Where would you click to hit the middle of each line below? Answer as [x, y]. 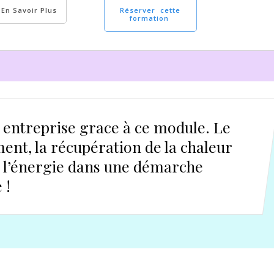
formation [150, 18]
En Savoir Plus [29, 10]
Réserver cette [150, 10]
